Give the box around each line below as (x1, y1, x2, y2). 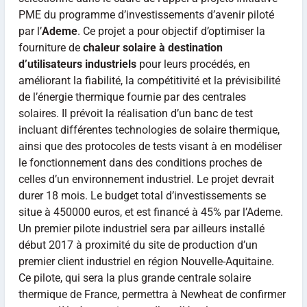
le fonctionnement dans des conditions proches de (18, 156, 262, 170)
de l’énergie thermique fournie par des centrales (18, 90, 246, 104)
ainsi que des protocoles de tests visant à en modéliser (18, 140, 282, 153)
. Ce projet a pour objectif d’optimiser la (77, 25, 265, 38)
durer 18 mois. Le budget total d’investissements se (18, 189, 266, 203)
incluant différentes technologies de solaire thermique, (18, 123, 280, 137)
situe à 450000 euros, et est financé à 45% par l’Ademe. (18, 206, 283, 219)
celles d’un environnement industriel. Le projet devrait (18, 173, 274, 186)
